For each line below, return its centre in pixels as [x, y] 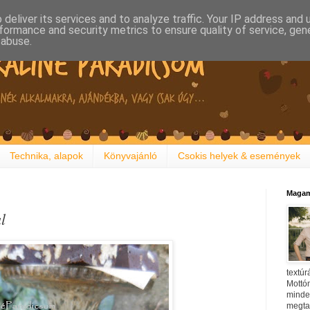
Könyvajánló [130, 156]
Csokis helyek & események [239, 156]
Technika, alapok [46, 156]
